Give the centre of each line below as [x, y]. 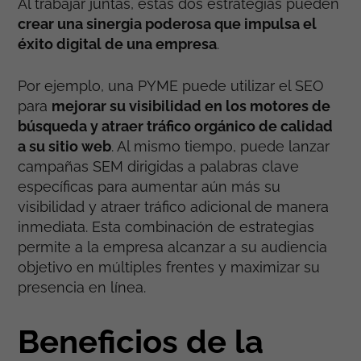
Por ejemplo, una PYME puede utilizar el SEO [171, 86]
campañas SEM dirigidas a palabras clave [159, 167]
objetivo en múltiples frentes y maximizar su [169, 268]
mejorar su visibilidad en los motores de [191, 106]
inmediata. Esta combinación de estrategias [166, 227]
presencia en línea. [82, 288]
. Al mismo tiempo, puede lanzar [221, 147]
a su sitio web [65, 147]
